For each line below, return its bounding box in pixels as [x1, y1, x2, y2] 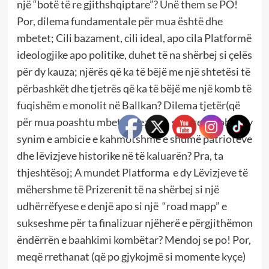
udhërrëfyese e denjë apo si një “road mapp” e [16, 199, 227, 213]
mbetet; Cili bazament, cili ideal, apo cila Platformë [16, 31, 252, 45]
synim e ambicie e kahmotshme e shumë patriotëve [16, 132, 252, 146]
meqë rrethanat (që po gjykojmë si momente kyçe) [16, 250, 246, 264]
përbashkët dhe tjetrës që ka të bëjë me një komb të [16, 82, 252, 95]
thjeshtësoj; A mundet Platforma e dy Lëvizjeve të [16, 166, 248, 180]
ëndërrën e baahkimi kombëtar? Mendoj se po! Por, [16, 233, 251, 247]
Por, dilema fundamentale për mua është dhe [16, 14, 223, 28]
